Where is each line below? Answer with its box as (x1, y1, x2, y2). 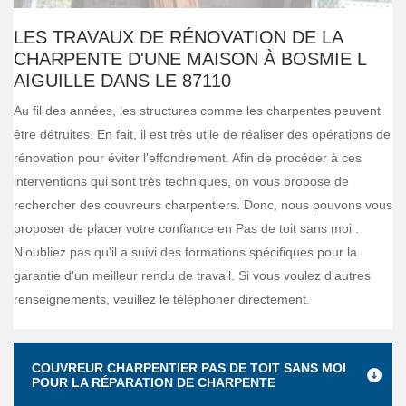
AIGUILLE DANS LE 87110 (14, 71, 231, 91)
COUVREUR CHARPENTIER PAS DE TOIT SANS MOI (32, 361, 346, 375)
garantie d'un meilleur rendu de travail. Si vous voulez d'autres (14, 268, 371, 283)
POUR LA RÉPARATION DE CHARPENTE (32, 375, 275, 390)
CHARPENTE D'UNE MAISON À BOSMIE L (14, 49, 366, 69)
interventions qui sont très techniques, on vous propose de (14, 174, 349, 188)
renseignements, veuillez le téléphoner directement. (14, 292, 310, 306)
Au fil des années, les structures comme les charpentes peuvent (14, 103, 381, 118)
